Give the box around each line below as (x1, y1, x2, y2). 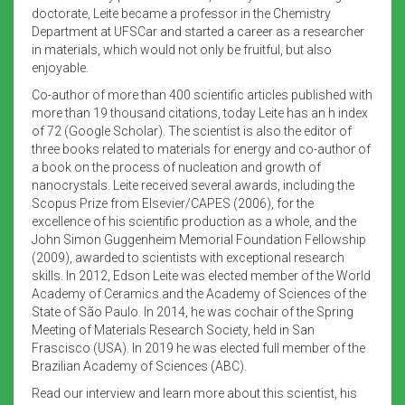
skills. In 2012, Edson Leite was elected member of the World (32, 268, 371, 283)
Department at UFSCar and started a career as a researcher (32, 24, 364, 39)
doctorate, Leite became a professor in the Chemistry (32, 5, 331, 21)
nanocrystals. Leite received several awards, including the (32, 177, 354, 193)
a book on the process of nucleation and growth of (32, 159, 321, 174)
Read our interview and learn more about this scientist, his (32, 385, 357, 400)
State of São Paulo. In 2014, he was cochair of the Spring (32, 304, 353, 319)
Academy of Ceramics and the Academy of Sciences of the (32, 286, 366, 301)
